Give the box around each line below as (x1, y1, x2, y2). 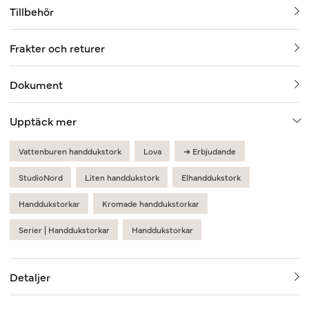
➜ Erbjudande (183, 146, 236, 157)
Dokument (10, 77, 63, 92)
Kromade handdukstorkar (101, 198, 199, 210)
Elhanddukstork (181, 172, 241, 183)
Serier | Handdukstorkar (18, 223, 110, 235)
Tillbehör (10, 3, 54, 19)
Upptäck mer (10, 113, 77, 129)
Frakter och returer (10, 40, 105, 56)
